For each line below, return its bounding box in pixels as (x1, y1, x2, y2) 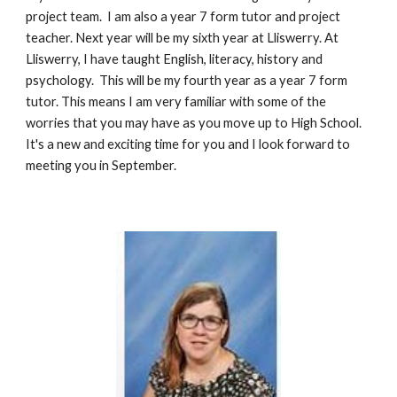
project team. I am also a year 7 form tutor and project (26, 8, 341, 24)
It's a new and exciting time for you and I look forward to (26, 136, 351, 152)
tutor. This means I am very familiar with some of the (26, 93, 327, 109)
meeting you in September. (26, 157, 177, 173)
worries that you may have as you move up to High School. (26, 114, 362, 130)
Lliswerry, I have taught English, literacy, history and (26, 51, 323, 66)
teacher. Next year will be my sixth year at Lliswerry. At (26, 29, 339, 45)
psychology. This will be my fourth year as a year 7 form (26, 72, 348, 88)
